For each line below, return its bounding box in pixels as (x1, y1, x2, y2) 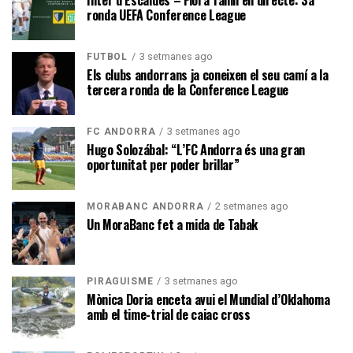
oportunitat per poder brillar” (87, 154, 240, 174)
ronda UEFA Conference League (87, 5, 247, 24)
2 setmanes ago (215, 199, 289, 212)
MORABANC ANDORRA (87, 200, 204, 212)
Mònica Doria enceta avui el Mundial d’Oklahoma (87, 289, 330, 309)
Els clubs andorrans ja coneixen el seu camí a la (87, 65, 329, 84)
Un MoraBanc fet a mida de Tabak (87, 214, 258, 234)
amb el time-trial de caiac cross (87, 304, 251, 324)
